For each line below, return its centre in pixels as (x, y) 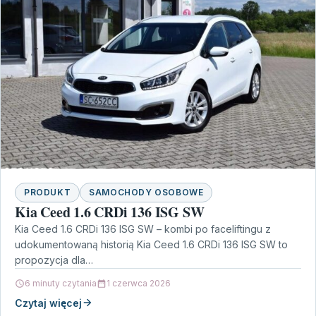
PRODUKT (48, 192)
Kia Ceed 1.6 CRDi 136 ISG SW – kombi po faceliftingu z (143, 229)
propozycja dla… (54, 260)
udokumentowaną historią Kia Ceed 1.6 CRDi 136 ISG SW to (151, 244)
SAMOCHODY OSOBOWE (146, 192)
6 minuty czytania (61, 283)
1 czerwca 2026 (139, 283)
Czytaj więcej (48, 303)
